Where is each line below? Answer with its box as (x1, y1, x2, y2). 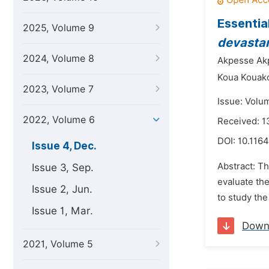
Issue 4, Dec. (32, 140, 97, 152)
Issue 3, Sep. (32, 162, 94, 174)
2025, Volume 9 (23, 22, 94, 34)
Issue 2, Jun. (32, 183, 92, 195)
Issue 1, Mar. (32, 205, 93, 217)
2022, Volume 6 (23, 114, 95, 125)
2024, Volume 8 (23, 53, 94, 64)
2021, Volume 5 (23, 238, 93, 250)
